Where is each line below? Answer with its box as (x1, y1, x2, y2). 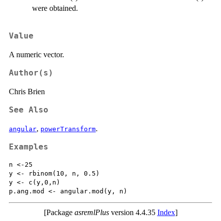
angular (9, 125, 37, 133)
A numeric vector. (9, 50, 64, 59)
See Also (9, 106, 48, 114)
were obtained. (32, 4, 78, 13)
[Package (43, 208, 74, 217)
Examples (9, 143, 48, 151)
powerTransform (40, 125, 96, 133)
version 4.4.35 (109, 208, 157, 217)
